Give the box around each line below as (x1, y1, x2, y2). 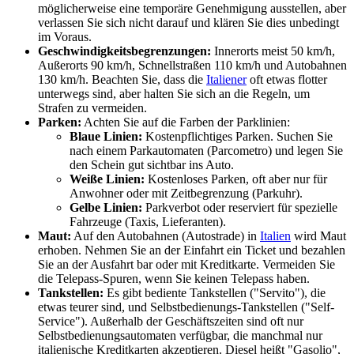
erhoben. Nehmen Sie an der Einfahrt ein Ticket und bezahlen (38, 243, 345, 257)
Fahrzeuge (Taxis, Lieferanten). (70, 214, 226, 228)
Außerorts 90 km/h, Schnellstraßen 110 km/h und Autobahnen (38, 58, 347, 72)
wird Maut (291, 228, 346, 243)
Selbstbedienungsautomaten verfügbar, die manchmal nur (38, 328, 322, 342)
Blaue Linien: (70, 129, 142, 143)
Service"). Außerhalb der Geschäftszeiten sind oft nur (38, 314, 303, 328)
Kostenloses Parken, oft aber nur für (145, 171, 327, 186)
